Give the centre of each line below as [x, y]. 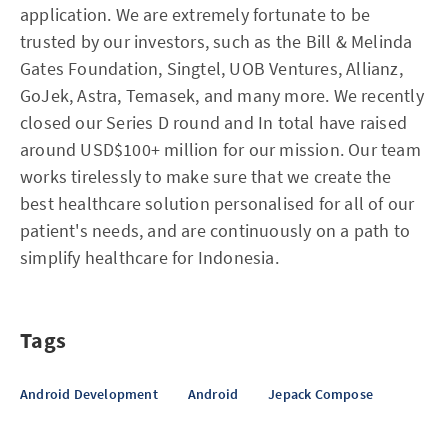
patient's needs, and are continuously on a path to [215, 231]
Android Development [89, 394]
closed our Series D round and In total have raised [214, 123]
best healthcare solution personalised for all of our [217, 204]
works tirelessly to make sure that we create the [206, 177]
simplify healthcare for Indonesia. [149, 258]
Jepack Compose [321, 394]
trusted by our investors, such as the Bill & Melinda [216, 42]
